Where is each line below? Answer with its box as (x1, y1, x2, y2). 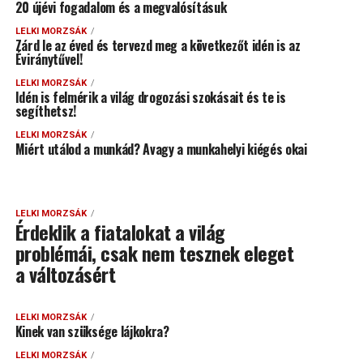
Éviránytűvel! (15, 49, 83, 70)
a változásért (15, 259, 116, 289)
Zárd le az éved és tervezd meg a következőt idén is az (15, 36, 301, 56)
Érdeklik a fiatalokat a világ (15, 217, 225, 247)
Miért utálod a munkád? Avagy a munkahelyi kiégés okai (15, 139, 307, 160)
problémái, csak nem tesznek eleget (15, 238, 294, 268)
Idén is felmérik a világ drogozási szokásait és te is (15, 88, 286, 108)
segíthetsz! (15, 101, 77, 122)
